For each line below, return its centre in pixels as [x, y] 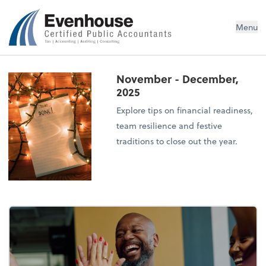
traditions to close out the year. [177, 141]
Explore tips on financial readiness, [185, 110]
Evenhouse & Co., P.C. [84, 17]
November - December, [178, 79]
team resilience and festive [170, 126]
